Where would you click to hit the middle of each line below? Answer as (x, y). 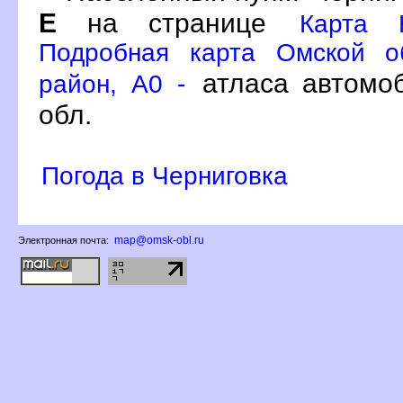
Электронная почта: (65, 240)
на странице (177, 22)
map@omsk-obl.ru (159, 240)
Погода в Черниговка (165, 175)
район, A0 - (112, 84)
